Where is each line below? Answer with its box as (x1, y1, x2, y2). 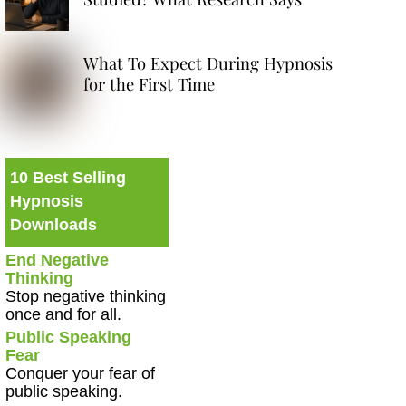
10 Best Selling (9, 169, 126, 188)
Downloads (9, 216, 97, 235)
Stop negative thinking (5, 287, 166, 306)
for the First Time (82, 72, 215, 95)
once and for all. (5, 305, 121, 324)
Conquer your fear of (5, 364, 155, 383)
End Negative (5, 251, 109, 270)
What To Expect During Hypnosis (82, 51, 333, 74)
